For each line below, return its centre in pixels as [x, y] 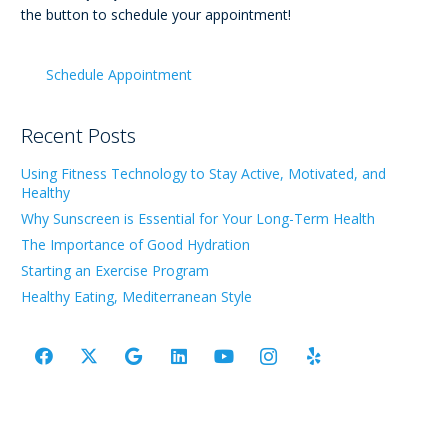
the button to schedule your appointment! [156, 15]
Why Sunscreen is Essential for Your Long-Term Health [198, 218]
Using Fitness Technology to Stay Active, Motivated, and [203, 173]
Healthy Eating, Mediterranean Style [136, 296]
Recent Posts [78, 135]
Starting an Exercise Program [115, 270]
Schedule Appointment [119, 74]
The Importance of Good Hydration [135, 244]
